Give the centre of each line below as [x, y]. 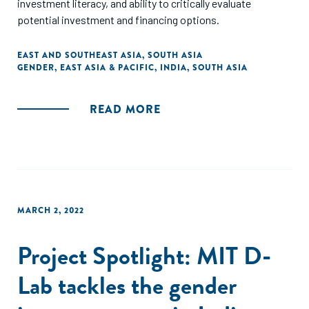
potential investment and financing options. [118, 20]
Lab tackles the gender [127, 285]
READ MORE [125, 109]
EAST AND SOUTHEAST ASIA [80, 55]
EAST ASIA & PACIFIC [107, 68]
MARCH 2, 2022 [51, 210]
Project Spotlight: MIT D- [144, 256]
